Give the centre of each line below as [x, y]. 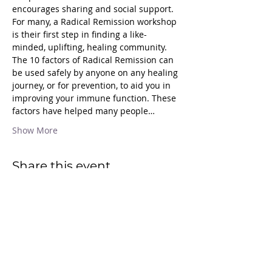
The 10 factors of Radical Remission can [94, 60]
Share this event [61, 166]
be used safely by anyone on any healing [96, 73]
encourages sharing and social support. [94, 9]
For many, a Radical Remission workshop [96, 22]
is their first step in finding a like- [80, 34]
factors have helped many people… [83, 111]
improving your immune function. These [95, 98]
